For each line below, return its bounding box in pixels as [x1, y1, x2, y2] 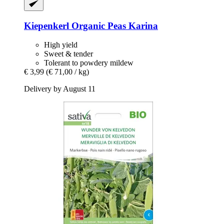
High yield [44, 40, 77, 49]
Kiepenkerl [24, 20, 69, 31]
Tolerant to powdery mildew [44, 58, 133, 67]
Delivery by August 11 [24, 84, 95, 93]
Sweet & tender [44, 49, 93, 58]
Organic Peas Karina [69, 20, 158, 31]
